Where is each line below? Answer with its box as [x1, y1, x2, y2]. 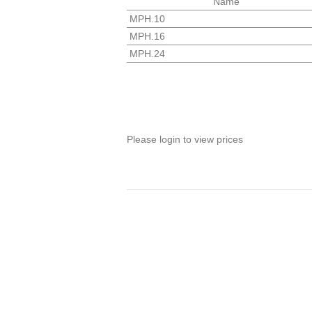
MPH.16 [130, 30, 165, 42]
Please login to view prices [127, 133, 243, 145]
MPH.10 [130, 13, 165, 24]
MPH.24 [130, 47, 165, 59]
